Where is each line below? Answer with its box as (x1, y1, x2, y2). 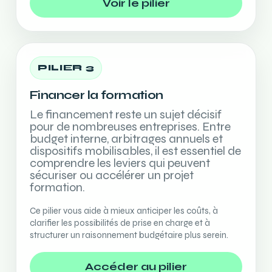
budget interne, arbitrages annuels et (30, 131, 223, 146)
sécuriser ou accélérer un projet (30, 168, 194, 183)
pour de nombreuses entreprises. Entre (30, 119, 231, 134)
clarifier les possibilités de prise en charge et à (30, 217, 210, 228)
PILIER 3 (38, 63, 95, 73)
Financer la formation (30, 88, 163, 102)
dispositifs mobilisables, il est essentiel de (30, 143, 241, 158)
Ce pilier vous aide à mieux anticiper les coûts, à (30, 205, 218, 216)
